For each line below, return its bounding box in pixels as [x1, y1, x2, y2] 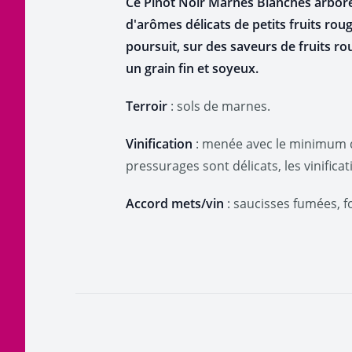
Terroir [126, 97, 170, 115]
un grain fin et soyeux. [126, 60, 258, 77]
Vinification [126, 135, 196, 152]
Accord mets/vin [126, 195, 224, 212]
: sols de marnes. [170, 97, 270, 115]
